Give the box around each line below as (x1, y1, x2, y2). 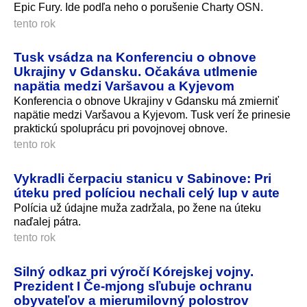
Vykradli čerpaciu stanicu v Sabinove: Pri (14, 171, 271, 186)
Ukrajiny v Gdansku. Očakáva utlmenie (14, 64, 258, 79)
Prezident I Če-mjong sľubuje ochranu (14, 278, 252, 294)
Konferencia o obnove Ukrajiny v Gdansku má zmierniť (14, 95, 279, 108)
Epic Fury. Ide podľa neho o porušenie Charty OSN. (14, 1, 263, 14)
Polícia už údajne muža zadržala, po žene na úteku (14, 202, 261, 214)
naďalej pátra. (14, 216, 81, 228)
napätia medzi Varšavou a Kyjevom (14, 78, 234, 94)
